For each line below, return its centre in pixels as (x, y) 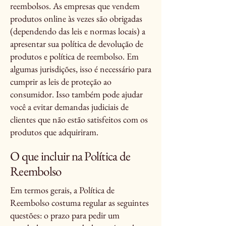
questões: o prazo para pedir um (65, 215)
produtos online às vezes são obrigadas (76, 18)
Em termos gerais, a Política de (62, 190)
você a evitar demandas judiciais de (69, 107)
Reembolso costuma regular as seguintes (79, 203)
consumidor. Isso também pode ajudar (76, 94)
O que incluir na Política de (70, 156)
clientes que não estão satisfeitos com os (79, 119)
